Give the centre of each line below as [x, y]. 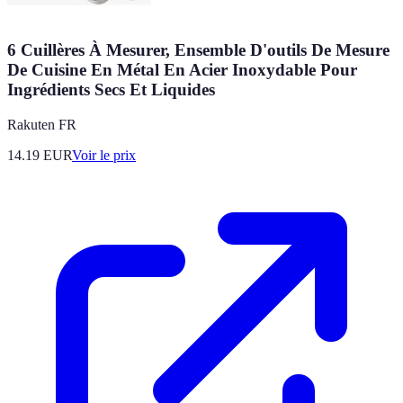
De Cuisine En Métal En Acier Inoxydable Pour [182, 70]
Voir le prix [104, 155]
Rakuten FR [42, 124]
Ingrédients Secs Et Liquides [111, 90]
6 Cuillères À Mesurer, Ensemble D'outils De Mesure [198, 50]
